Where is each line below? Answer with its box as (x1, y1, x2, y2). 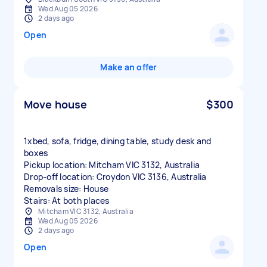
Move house (24, 97, 88, 111)
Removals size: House (24, 183, 108, 194)
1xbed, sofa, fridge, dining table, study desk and (24, 135, 212, 147)
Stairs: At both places (24, 195, 110, 206)
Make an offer (100, 61, 157, 73)
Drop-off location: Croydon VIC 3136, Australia (24, 171, 207, 182)
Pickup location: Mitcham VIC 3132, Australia (24, 159, 200, 170)
